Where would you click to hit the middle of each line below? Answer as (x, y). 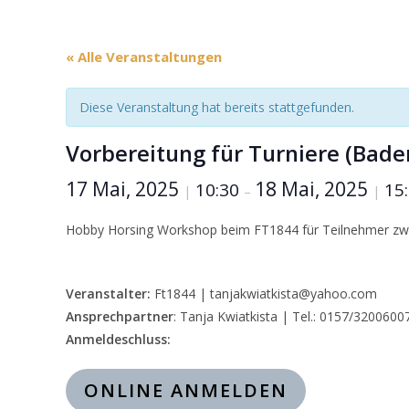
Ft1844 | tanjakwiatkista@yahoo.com (264, 294)
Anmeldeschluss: (118, 339)
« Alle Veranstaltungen (144, 57)
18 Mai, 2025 (314, 189)
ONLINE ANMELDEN (186, 390)
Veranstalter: (108, 294)
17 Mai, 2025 (125, 189)
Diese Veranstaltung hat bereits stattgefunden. (217, 107)
